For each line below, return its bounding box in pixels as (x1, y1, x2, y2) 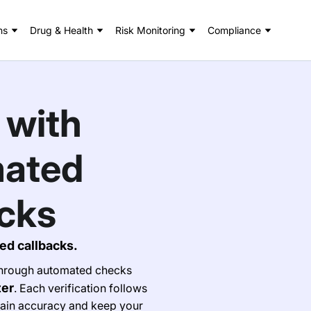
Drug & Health (30, 24, 93, 36)
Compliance (208, 24, 261, 36)
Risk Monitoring (115, 24, 185, 36)
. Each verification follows (14, 281, 147, 295)
